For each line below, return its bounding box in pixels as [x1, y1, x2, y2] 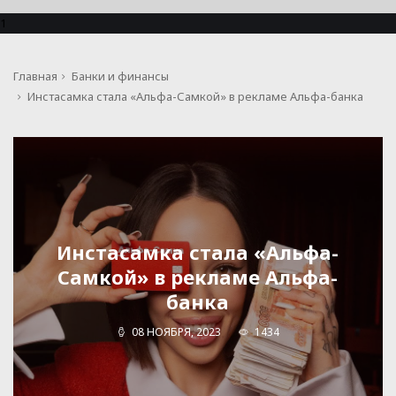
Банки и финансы [72, 68, 169, 85]
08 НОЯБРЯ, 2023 [131, 324, 221, 340]
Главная [13, 68, 57, 85]
